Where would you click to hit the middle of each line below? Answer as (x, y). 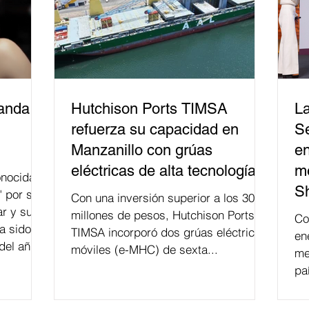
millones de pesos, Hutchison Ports (163, 215)
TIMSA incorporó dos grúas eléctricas (169, 232)
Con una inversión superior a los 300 (166, 197)
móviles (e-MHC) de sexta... (144, 249)
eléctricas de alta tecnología (163, 170)
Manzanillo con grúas (142, 150)
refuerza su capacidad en (155, 129)
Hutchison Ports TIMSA (149, 108)
